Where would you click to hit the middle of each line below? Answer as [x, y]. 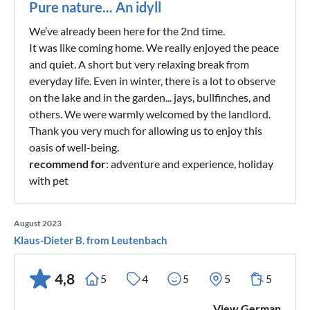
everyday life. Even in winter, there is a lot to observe [152, 80]
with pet [49, 180]
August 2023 [38, 223]
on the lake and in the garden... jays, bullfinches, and [150, 97]
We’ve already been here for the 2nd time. [127, 30]
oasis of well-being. [74, 147]
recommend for [67, 163]
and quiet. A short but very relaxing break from [139, 64]
